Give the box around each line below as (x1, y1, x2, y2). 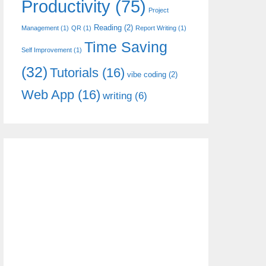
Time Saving (84, 39, 167, 55)
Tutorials (50, 65, 99, 80)
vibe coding (127, 70, 166, 79)
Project (148, 7, 169, 14)
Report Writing (135, 24, 176, 31)
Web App (21, 87, 74, 102)
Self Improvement (21, 46, 72, 53)
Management (21, 24, 59, 31)
